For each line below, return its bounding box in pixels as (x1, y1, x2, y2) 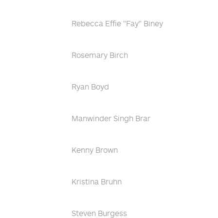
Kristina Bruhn (72, 177, 122, 186)
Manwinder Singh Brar (72, 113, 150, 123)
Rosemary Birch (72, 50, 128, 60)
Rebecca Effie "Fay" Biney (72, 18, 163, 28)
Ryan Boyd (72, 82, 109, 91)
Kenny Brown (72, 145, 118, 155)
